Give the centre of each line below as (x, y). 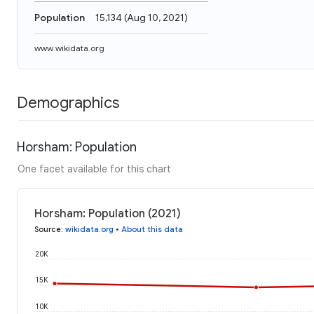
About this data (152, 229)
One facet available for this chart (94, 169)
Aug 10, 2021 (156, 18)
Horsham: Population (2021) (108, 213)
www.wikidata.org (69, 48)
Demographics (68, 102)
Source (48, 229)
